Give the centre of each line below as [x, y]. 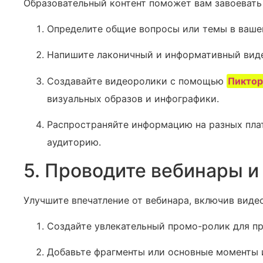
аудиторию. [74, 142]
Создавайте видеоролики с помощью [137, 81]
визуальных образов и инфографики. [133, 98]
